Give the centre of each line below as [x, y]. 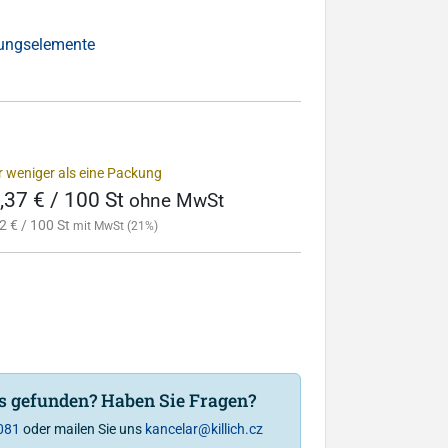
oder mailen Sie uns [82, 428]
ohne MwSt [176, 200]
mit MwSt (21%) [115, 225]
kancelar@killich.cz [203, 428]
